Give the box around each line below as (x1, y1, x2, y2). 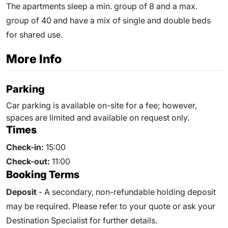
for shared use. (6, 30, 63, 40)
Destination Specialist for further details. (6, 215, 157, 225)
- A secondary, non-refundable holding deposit (37, 187, 216, 197)
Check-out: (6, 156, 50, 166)
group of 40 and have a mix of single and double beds (6, 15, 211, 25)
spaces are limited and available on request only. (6, 112, 189, 123)
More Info (6, 51, 62, 66)
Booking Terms (6, 168, 79, 181)
